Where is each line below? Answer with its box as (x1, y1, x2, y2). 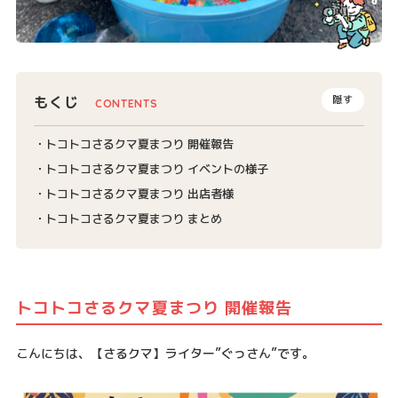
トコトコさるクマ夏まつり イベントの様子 (44, 161, 268, 178)
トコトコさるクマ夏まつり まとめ (44, 211, 222, 227)
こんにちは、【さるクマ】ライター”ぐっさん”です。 (15, 345, 314, 362)
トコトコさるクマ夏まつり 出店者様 (44, 186, 234, 203)
